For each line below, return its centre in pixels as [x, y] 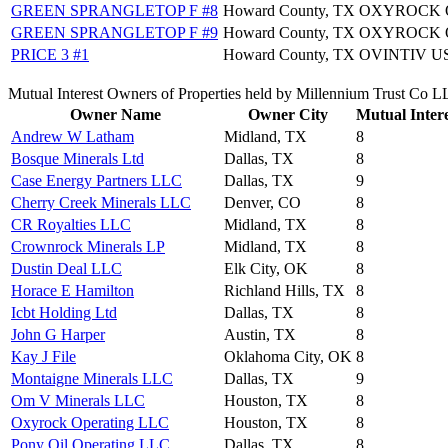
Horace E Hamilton [72, 290]
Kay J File [43, 356]
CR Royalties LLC [71, 224]
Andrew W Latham [72, 136]
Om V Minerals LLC [78, 400]
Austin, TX [260, 334]
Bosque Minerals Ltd [77, 158]
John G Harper [58, 334]
